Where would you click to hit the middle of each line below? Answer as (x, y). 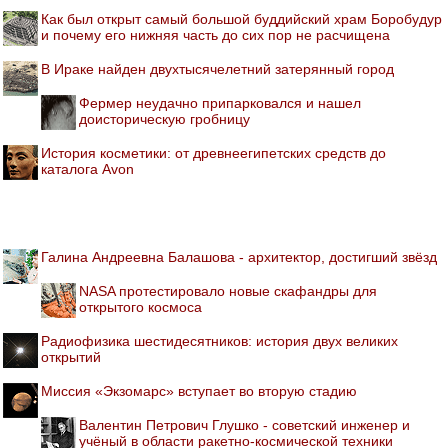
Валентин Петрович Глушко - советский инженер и (244, 424)
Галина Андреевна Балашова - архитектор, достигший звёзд (239, 256)
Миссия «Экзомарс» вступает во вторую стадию (199, 390)
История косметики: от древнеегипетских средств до (213, 152)
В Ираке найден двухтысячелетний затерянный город (217, 68)
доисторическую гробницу (164, 118)
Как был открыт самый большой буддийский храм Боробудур (241, 18)
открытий (71, 356)
